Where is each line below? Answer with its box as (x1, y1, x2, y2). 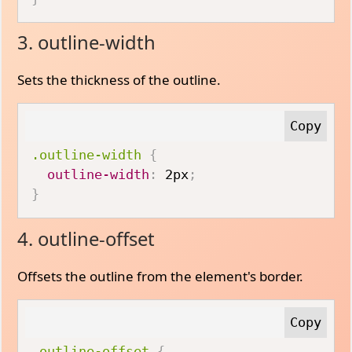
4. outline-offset (17, 225, 156, 251)
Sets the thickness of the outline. (17, 71, 222, 89)
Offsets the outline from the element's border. (17, 266, 304, 285)
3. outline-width (17, 30, 156, 55)
